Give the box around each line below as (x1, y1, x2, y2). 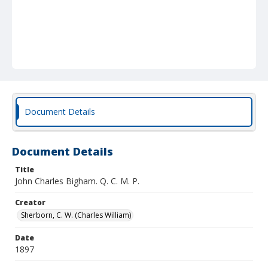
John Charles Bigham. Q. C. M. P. (15, 175, 139, 187)
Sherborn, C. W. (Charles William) (21, 210, 131, 220)
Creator (15, 197, 45, 208)
